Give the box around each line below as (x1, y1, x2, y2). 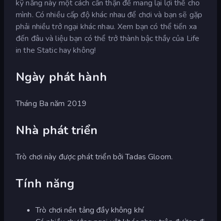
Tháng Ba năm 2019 (16, 98, 87, 109)
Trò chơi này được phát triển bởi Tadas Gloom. (16, 151, 173, 162)
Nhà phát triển (16, 122, 98, 138)
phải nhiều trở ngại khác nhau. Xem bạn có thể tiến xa (16, 21, 197, 32)
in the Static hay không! (16, 44, 96, 56)
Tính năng (16, 175, 75, 191)
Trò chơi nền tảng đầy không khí (36, 204, 144, 216)
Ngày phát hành (16, 69, 107, 85)
